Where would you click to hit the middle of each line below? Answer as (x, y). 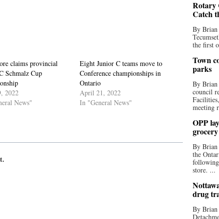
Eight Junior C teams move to (121, 63)
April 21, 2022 (100, 93)
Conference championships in (120, 73)
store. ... (204, 170)
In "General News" (106, 102)
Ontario (90, 83)
